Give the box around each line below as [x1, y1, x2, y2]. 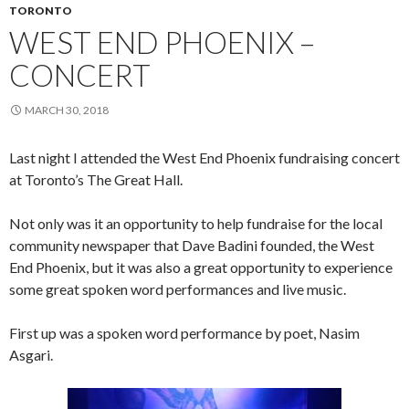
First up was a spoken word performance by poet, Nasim [9, 324, 360, 341]
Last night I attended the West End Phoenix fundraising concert [9, 149, 400, 166]
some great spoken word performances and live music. [9, 280, 346, 298]
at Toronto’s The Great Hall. [9, 171, 183, 188]
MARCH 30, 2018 [25, 103, 109, 117]
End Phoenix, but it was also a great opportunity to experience [9, 258, 393, 276]
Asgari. [9, 346, 53, 363]
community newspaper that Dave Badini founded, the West [9, 236, 374, 254]
